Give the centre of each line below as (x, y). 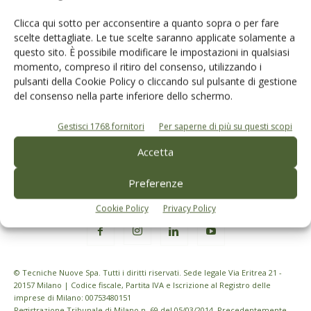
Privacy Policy (189, 208)
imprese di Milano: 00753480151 (73, 297)
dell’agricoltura (145, 23)
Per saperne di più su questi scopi (226, 126)
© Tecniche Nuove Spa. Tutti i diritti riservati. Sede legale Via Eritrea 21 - (148, 272)
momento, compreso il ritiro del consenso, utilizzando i (138, 67)
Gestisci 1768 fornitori (101, 126)
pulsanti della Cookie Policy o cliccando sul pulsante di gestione (155, 81)
